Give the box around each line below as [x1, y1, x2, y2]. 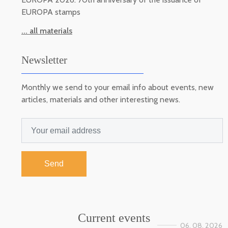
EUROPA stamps [21, 7, 80, 17]
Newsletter [21, 53, 67, 66]
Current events [78, 211, 150, 224]
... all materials [21, 25, 72, 36]
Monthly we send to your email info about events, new [21, 82, 214, 92]
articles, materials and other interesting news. [21, 94, 180, 104]
